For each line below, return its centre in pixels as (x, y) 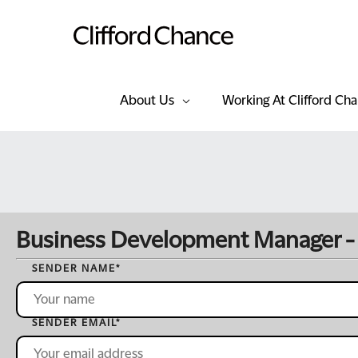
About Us (147, 101)
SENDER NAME (74, 268)
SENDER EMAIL (74, 323)
